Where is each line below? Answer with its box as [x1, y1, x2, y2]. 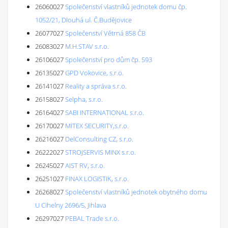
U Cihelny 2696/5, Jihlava [35, 201, 106, 210]
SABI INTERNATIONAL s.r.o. [65, 108, 144, 117]
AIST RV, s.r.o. [65, 161, 105, 170]
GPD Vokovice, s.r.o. [65, 68, 124, 77]
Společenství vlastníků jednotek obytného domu [65, 187, 207, 196]
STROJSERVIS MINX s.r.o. [65, 148, 136, 157]
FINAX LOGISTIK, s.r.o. [65, 174, 129, 183]
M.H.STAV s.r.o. [65, 42, 109, 51]
